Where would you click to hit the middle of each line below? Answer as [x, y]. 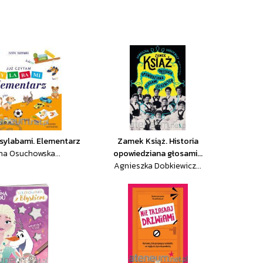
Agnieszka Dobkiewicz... [158, 166]
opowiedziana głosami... [158, 154]
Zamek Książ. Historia [158, 141]
